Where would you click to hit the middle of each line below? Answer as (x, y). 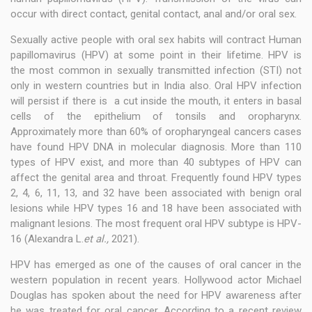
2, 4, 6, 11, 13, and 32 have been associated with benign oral (156, 193)
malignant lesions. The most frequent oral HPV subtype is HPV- (156, 224)
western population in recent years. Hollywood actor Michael (156, 280)
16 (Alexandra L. (47, 239)
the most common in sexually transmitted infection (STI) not (156, 71)
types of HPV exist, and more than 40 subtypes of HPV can (156, 163)
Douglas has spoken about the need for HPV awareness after (156, 296)
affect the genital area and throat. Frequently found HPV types (156, 178)
